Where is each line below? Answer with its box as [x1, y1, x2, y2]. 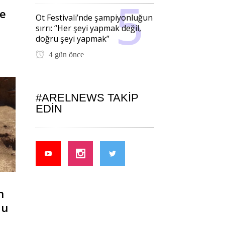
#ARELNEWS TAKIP [36, 91, 139, 104]
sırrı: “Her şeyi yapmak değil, [36, 23, 141, 34]
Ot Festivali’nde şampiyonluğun [36, 12, 153, 23]
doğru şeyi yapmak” [36, 33, 109, 44]
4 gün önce [47, 50, 84, 59]
